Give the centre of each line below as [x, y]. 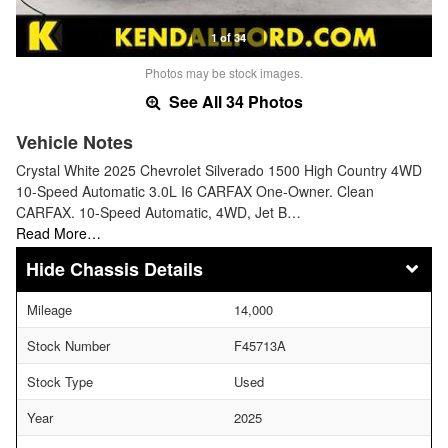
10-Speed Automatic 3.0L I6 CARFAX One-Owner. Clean [195, 191]
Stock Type [60, 382]
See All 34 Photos [233, 102]
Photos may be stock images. [224, 73]
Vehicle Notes [74, 142]
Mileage [49, 310]
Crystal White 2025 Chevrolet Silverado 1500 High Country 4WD [219, 170]
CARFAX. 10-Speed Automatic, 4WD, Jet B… [158, 212]
